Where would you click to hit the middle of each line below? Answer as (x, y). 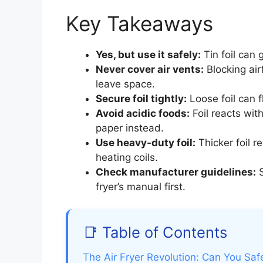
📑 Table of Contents (155, 232)
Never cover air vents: (150, 69)
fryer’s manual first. (141, 186)
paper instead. (130, 128)
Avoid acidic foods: (143, 113)
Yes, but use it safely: (148, 54)
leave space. (125, 84)
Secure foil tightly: (141, 98)
